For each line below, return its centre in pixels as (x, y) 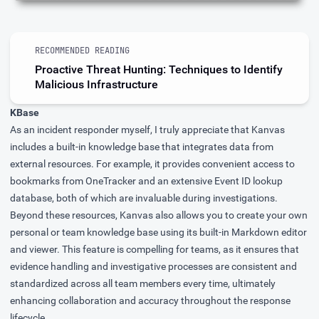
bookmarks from (48, 181)
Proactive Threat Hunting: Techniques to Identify (159, 69)
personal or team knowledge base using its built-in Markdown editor (158, 232)
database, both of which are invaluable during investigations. (144, 198)
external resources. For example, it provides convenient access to (152, 164)
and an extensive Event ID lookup (209, 181)
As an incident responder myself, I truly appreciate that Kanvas (147, 130)
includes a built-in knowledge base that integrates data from (142, 147)
